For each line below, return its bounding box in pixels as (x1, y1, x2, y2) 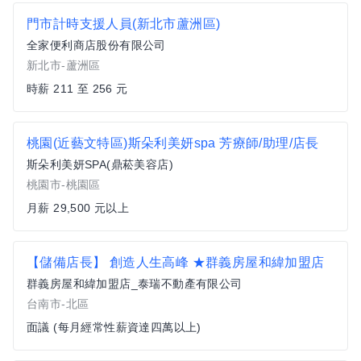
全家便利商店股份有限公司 (27, 39, 166, 52)
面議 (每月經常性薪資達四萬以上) (27, 321, 201, 334)
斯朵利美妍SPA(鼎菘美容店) (27, 158, 173, 171)
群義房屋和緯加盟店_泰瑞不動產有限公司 (27, 277, 243, 290)
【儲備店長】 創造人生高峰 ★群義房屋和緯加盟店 (27, 255, 325, 269)
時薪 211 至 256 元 (27, 82, 128, 95)
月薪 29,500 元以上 (27, 201, 130, 214)
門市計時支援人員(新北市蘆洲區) (27, 17, 221, 31)
